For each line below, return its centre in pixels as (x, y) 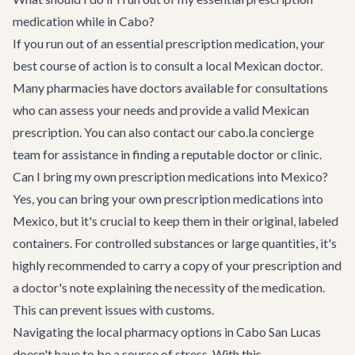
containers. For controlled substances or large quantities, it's (175, 243)
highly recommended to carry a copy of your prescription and (177, 265)
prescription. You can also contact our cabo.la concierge (163, 132)
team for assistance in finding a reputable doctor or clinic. (167, 154)
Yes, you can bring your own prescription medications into (168, 198)
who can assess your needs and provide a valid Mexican (161, 110)
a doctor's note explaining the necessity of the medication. (169, 287)
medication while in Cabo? (84, 21)
